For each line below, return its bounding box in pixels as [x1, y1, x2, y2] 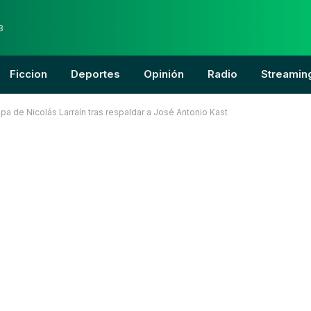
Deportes [71, 67, 120, 81]
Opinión [144, 67, 184, 81]
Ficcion [10, 67, 47, 81]
